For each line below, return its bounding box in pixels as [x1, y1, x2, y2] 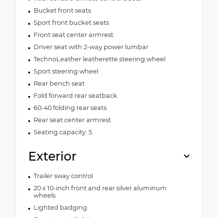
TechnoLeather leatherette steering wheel [33, 55, 165, 63]
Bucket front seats [33, 6, 91, 14]
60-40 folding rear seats [33, 104, 107, 111]
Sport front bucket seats [33, 18, 109, 26]
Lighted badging [33, 203, 87, 211]
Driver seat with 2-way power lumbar [33, 43, 148, 51]
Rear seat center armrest [33, 116, 111, 124]
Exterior [28, 148, 76, 163]
